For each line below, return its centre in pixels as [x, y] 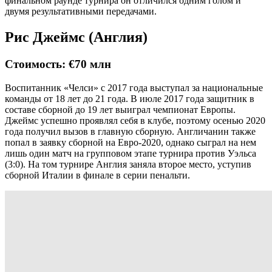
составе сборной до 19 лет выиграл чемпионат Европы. [120, 109]
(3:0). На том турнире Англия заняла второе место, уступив [128, 164]
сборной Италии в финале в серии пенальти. [97, 175]
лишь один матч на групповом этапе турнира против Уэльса [131, 153]
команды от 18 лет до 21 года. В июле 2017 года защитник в [130, 98]
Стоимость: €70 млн [58, 64]
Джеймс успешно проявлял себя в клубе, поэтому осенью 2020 [135, 120]
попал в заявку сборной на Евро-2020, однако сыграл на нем [131, 142]
